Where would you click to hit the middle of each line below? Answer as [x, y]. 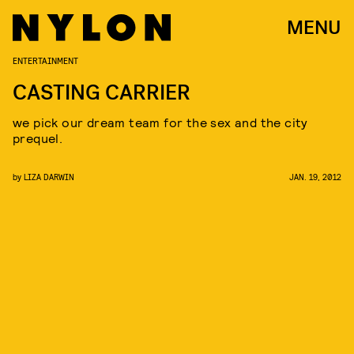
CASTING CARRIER [102, 93]
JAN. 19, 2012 [315, 177]
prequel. [38, 138]
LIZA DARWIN [49, 177]
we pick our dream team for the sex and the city [160, 122]
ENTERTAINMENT [45, 60]
